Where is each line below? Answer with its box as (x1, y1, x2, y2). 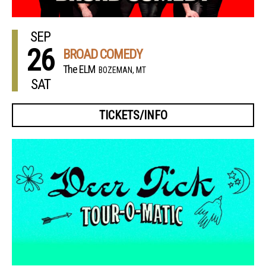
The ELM (63, 62, 95, 75)
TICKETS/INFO (99, 107, 167, 122)
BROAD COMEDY (63, 46, 142, 62)
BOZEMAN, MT (99, 65, 146, 75)
